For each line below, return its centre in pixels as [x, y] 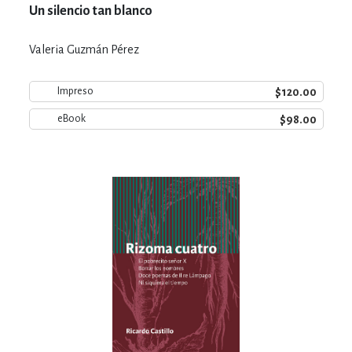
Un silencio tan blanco [90, 11]
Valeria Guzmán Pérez [84, 49]
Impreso [75, 91]
